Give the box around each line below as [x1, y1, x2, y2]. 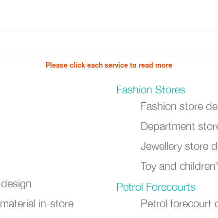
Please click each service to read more [46, 63, 172, 69]
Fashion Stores [116, 83, 185, 96]
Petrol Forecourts [116, 181, 196, 193]
